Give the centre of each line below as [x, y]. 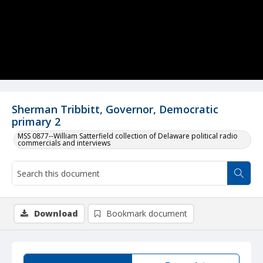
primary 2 [36, 122]
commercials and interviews [64, 143]
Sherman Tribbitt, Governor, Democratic [115, 109]
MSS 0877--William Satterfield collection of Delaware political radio [128, 136]
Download [56, 213]
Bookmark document [147, 213]
